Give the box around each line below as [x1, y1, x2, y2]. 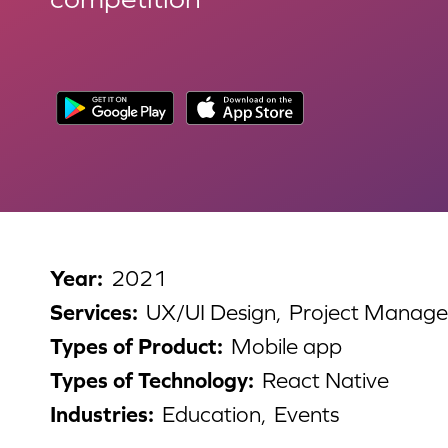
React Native [262, 368, 389, 394]
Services [50, 300, 132, 326]
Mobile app [231, 334, 342, 360]
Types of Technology [50, 368, 248, 394]
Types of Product [50, 334, 217, 360]
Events [274, 402, 339, 428]
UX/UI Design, [146, 300, 281, 326]
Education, [162, 402, 266, 428]
